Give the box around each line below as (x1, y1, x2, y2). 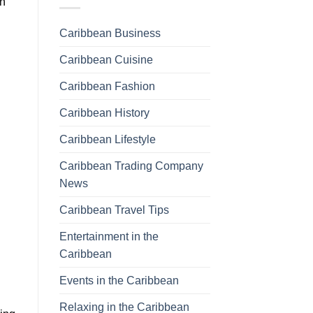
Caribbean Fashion (59, 80, 155, 92)
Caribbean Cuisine (59, 53, 153, 66)
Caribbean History (59, 106, 150, 119)
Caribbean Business (59, 27, 161, 39)
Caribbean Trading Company (59, 159, 203, 172)
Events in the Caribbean (59, 274, 179, 286)
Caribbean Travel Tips (59, 203, 169, 216)
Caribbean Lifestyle (59, 133, 156, 145)
